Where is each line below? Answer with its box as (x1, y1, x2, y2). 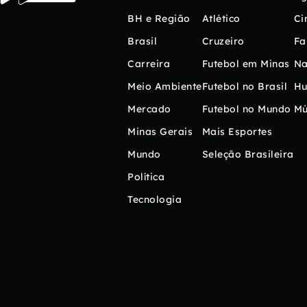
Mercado (127, 102, 171, 115)
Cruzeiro (201, 34, 245, 47)
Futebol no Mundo (201, 102, 291, 115)
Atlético (201, 12, 241, 25)
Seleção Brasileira (201, 147, 294, 160)
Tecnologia (127, 193, 182, 206)
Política (127, 170, 164, 183)
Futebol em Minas (201, 57, 290, 70)
